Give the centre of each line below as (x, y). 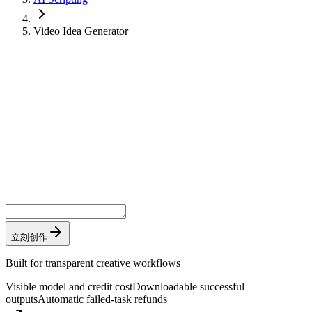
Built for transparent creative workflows (93, 263)
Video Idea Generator (81, 31)
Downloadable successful (188, 286)
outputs (22, 299)
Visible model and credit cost (69, 286)
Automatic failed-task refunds (102, 299)
